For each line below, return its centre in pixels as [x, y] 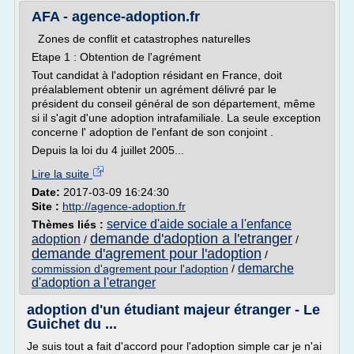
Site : [47, 206]
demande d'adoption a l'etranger [191, 239]
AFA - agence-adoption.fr [116, 17]
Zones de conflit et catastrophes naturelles [141, 39]
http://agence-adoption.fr [124, 206]
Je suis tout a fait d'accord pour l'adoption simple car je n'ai [174, 346]
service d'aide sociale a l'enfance [199, 224]
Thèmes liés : [69, 224]
